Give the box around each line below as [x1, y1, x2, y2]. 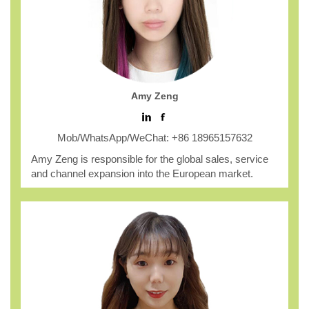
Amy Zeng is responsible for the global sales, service [31, 153, 268, 166]
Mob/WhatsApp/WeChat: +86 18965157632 [57, 132, 252, 144]
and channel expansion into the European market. [31, 168, 253, 180]
